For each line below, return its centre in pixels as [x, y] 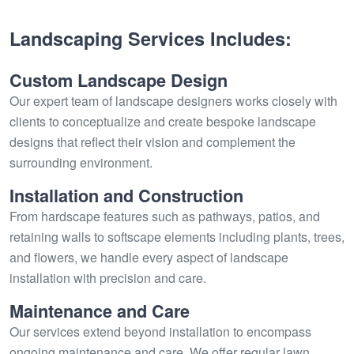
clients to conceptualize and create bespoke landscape [163, 121]
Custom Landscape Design [119, 80]
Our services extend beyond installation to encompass [160, 331]
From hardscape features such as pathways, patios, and [165, 216]
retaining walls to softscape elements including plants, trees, [177, 237]
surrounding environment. [81, 162]
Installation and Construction [126, 196]
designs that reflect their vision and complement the [153, 142]
